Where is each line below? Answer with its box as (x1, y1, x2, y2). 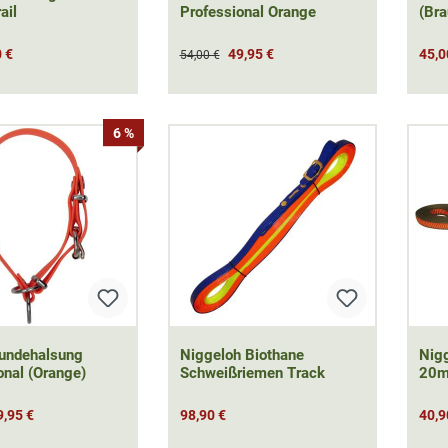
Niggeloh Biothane (179, 346, 304, 365)
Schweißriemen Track (179, 364, 325, 383)
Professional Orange (179, 3, 316, 22)
